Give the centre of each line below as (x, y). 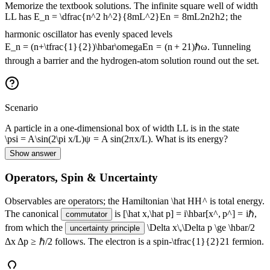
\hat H (183, 201)
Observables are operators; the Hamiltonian (87, 201)
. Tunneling (229, 46)
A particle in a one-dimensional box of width (91, 128)
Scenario (21, 108)
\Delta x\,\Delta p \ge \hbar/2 (201, 227)
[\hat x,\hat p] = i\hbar (164, 213)
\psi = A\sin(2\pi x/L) (45, 139)
